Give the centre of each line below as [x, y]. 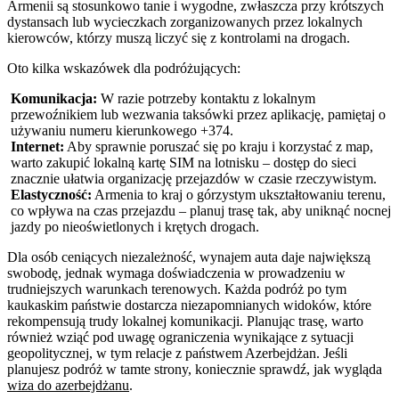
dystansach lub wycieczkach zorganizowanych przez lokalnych [185, 21]
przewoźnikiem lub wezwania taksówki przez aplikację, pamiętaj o [198, 114]
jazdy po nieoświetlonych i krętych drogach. [135, 226]
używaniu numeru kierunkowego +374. [122, 130]
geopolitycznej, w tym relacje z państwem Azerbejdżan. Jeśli [177, 353]
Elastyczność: [51, 194]
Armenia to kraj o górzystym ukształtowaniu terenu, [239, 194]
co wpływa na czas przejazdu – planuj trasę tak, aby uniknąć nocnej [201, 210]
